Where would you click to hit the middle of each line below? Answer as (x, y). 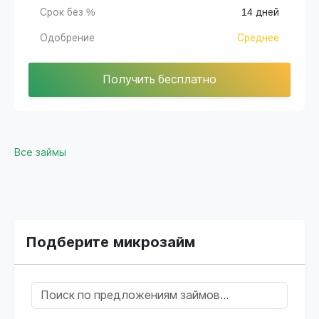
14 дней (260, 13)
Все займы (40, 153)
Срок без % (67, 13)
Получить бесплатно (159, 80)
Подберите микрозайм (110, 242)
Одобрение (67, 38)
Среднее (258, 38)
